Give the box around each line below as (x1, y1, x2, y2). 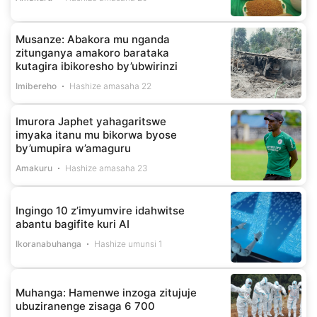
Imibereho (16, 81, 57, 92)
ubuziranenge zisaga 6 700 (16, 299, 155, 313)
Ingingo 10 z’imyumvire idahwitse (16, 203, 185, 217)
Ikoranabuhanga (16, 238, 81, 249)
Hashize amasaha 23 (65, 163, 149, 174)
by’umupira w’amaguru (16, 142, 131, 156)
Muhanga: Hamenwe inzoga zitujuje (16, 285, 197, 299)
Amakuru (16, 163, 52, 174)
